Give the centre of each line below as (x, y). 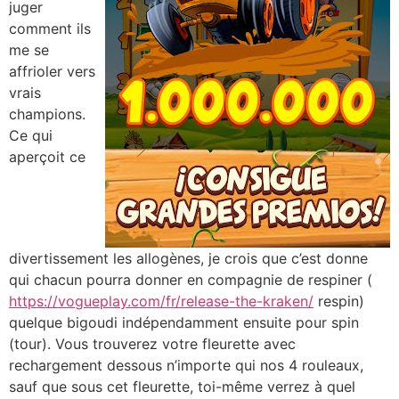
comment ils (50, 29)
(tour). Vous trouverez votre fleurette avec (152, 344)
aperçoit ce (47, 157)
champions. (47, 114)
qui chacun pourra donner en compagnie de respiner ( (191, 280)
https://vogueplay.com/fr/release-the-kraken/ (161, 301)
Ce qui (31, 136)
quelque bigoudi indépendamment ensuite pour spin (184, 322)
